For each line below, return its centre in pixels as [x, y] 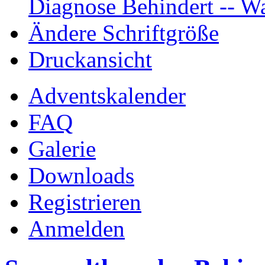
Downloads [81, 176]
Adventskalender [107, 96]
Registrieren [85, 202]
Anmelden [77, 229]
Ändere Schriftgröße [124, 33]
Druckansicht [90, 60]
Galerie [62, 149]
